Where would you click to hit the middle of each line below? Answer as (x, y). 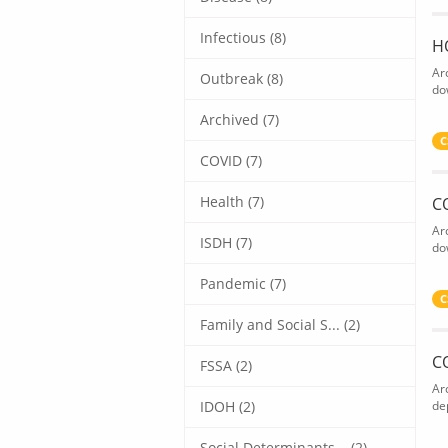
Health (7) (232, 201)
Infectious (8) (243, 37)
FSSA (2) (226, 365)
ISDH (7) (226, 242)
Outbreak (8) (241, 78)
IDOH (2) (227, 406)
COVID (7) (231, 160)
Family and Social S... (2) (280, 324)
